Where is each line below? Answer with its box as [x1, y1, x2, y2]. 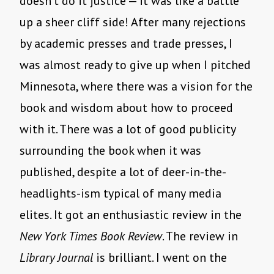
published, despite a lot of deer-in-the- [20, 164, 226, 180]
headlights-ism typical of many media [20, 185, 221, 202]
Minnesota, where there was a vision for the [20, 78, 253, 95]
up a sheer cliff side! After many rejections [20, 14, 246, 31]
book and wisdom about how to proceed [20, 100, 233, 116]
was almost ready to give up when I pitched [20, 57, 251, 73]
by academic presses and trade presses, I [20, 35, 232, 52]
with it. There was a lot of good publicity [20, 121, 235, 138]
